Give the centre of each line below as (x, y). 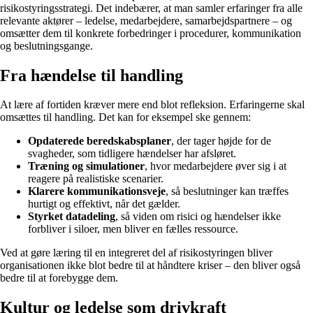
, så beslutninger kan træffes (227, 191)
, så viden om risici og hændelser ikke (198, 217)
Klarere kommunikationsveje (97, 191)
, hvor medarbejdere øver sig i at (216, 166)
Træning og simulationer (86, 166)
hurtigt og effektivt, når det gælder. (104, 204)
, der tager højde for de (221, 141)
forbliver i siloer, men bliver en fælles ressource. (133, 229)
